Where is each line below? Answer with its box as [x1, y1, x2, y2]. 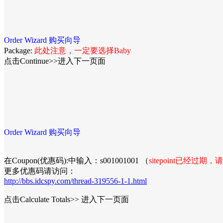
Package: [4, 46, 34, 55]
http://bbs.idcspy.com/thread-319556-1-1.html [4, 176, 147, 185]
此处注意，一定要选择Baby [34, 46, 131, 55]
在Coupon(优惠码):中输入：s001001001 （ [4, 156, 149, 165]
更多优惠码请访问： [4, 166, 76, 175]
